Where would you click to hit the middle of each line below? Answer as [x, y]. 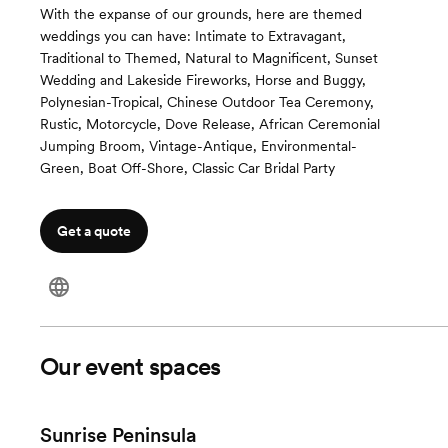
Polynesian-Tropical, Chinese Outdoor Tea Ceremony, [207, 102]
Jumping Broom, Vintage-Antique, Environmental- [198, 146]
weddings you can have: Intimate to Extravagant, [193, 36]
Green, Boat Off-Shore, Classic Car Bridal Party [187, 168]
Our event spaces [130, 366]
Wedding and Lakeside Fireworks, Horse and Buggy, [203, 80]
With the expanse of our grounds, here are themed [201, 14]
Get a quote [94, 231]
